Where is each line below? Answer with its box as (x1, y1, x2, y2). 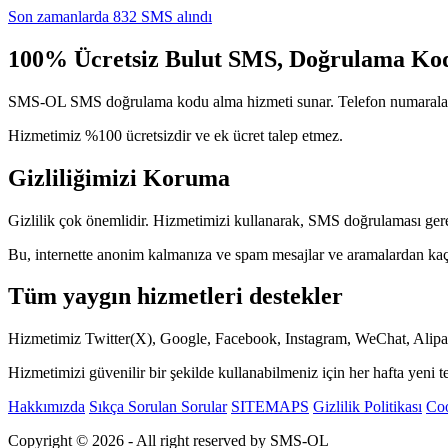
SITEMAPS (231, 398, 309, 416)
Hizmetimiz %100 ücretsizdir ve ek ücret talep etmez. (8, 126, 343, 144)
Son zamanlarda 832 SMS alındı (8, 7, 212, 25)
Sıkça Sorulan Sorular (89, 398, 227, 416)
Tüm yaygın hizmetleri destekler (8, 283, 343, 310)
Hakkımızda (8, 398, 85, 416)
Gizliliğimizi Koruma (8, 164, 230, 191)
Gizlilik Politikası (313, 398, 422, 416)
